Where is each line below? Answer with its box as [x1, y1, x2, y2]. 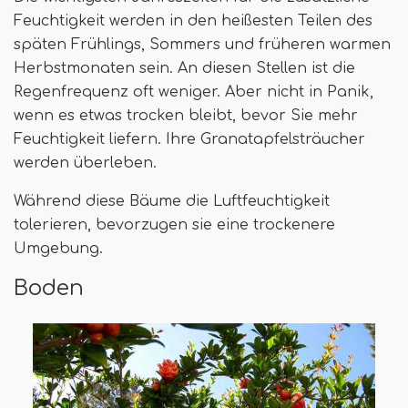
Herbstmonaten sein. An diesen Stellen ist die [14, 60, 355, 77]
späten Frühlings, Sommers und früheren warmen [14, 36, 391, 54]
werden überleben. [14, 155, 157, 172]
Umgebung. [14, 240, 103, 258]
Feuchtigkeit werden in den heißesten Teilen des [14, 13, 372, 30]
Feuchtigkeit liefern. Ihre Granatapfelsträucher [14, 131, 365, 148]
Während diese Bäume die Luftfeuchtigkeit [14, 193, 330, 210]
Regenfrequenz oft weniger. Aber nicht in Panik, [14, 84, 373, 101]
